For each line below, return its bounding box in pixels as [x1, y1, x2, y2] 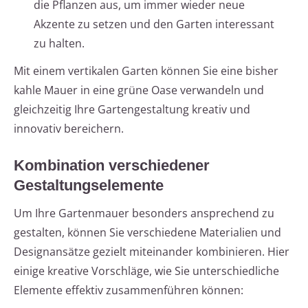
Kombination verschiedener [14, 157, 210, 175]
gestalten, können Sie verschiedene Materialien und [14, 225, 281, 241]
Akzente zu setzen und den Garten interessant [34, 16, 274, 32]
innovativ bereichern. [14, 121, 124, 137]
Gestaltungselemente [14, 177, 164, 195]
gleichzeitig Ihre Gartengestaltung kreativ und [14, 102, 250, 118]
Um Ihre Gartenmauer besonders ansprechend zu [14, 206, 274, 221]
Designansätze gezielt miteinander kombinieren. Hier [14, 244, 289, 260]
